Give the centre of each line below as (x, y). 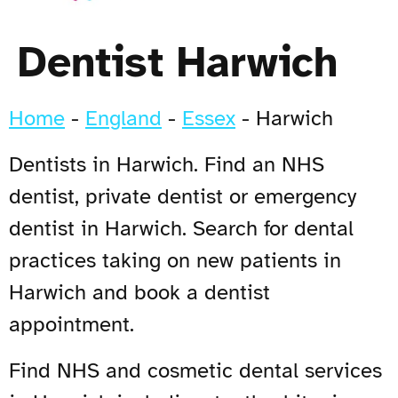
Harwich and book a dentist (139, 292)
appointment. (72, 324)
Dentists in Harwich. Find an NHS (167, 164)
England (123, 118)
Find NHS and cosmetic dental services (195, 370)
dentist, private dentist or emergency (183, 196)
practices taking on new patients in (175, 260)
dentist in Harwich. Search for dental (181, 228)
